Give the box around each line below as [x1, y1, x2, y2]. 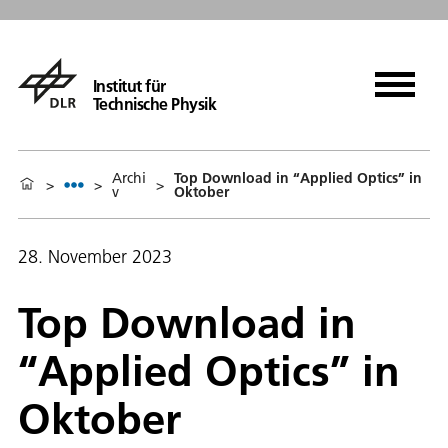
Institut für [92, 75, 166, 96]
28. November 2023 [18, 245, 172, 268]
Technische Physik [92, 93, 217, 114]
